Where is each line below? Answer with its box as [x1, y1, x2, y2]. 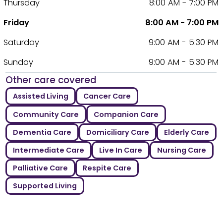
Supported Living [12, 180, 77, 191]
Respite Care [82, 163, 131, 173]
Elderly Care [164, 127, 210, 137]
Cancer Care [83, 91, 131, 102]
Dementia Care [12, 127, 71, 137]
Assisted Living [12, 91, 68, 102]
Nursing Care [157, 145, 207, 155]
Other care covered [5, 73, 97, 87]
